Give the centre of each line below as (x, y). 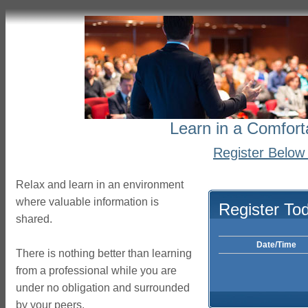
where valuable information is (87, 202)
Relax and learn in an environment (100, 185)
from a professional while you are (96, 271)
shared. (34, 219)
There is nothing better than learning (104, 253)
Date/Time (276, 245)
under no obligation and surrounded (103, 288)
